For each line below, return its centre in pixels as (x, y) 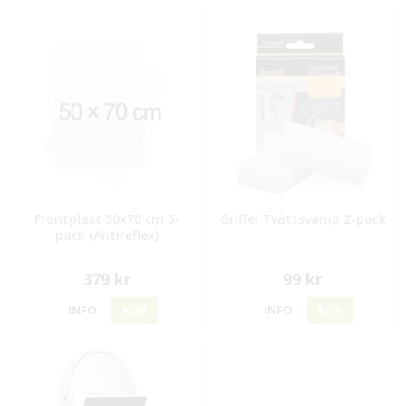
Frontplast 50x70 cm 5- (107, 219)
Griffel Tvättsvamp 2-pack (303, 219)
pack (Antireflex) (107, 236)
